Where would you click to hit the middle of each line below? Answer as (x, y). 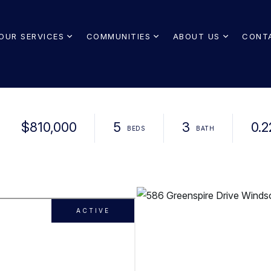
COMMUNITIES (118, 36)
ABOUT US (196, 36)
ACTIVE (93, 210)
